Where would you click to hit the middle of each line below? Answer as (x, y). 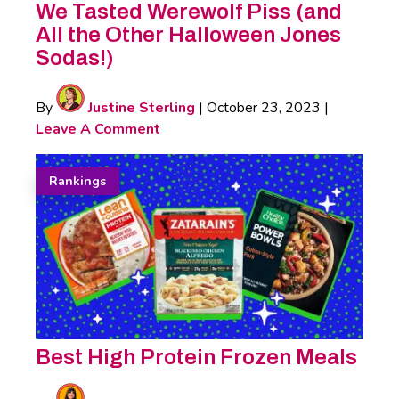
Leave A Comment (98, 129)
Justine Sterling (140, 107)
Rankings (77, 181)
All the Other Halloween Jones (188, 34)
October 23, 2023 (264, 107)
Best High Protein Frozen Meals (196, 357)
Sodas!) (75, 57)
